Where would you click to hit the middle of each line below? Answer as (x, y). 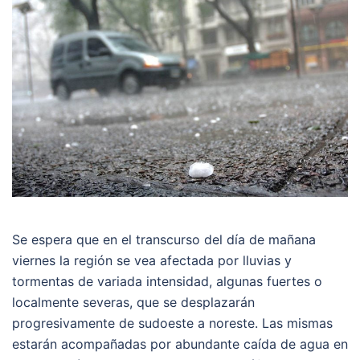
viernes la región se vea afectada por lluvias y (152, 261)
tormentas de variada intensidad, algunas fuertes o (167, 282)
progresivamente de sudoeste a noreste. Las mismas (172, 323)
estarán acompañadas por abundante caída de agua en (180, 344)
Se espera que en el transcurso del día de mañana (164, 240)
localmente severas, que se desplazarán (133, 303)
